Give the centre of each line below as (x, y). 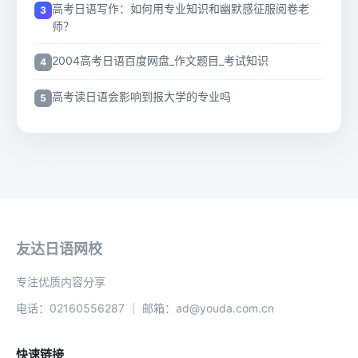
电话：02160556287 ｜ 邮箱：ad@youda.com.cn (145, 308)
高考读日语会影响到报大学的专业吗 (141, 96)
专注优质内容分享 (61, 281)
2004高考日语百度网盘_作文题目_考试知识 (160, 60)
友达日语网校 (59, 249)
